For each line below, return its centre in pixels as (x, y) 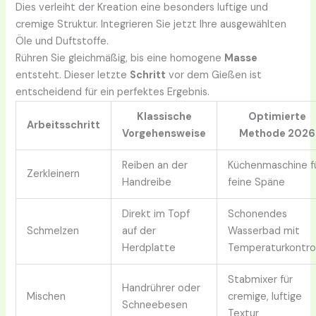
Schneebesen (155, 305)
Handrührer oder (162, 288)
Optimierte (278, 117)
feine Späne (257, 183)
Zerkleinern (54, 174)
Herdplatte (149, 248)
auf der (139, 231)
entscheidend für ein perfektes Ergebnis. (113, 92)
